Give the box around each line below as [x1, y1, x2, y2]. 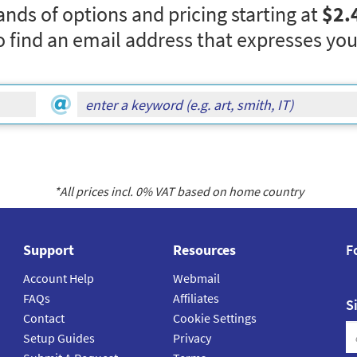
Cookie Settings [172, 310, 257, 327]
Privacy [172, 330, 211, 347]
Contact [23, 310, 65, 327]
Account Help [23, 270, 94, 287]
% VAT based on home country [141, 183, 304, 200]
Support [23, 241, 74, 260]
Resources [172, 241, 236, 260]
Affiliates [172, 290, 219, 307]
